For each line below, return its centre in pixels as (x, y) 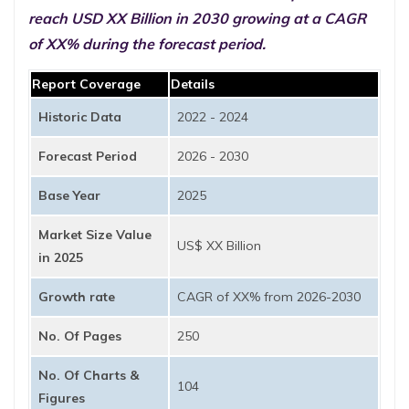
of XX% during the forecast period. (147, 44)
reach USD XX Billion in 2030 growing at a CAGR (197, 18)
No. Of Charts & (89, 375)
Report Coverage (86, 84)
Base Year (69, 195)
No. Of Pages (80, 336)
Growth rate (77, 297)
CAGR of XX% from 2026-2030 (269, 297)
